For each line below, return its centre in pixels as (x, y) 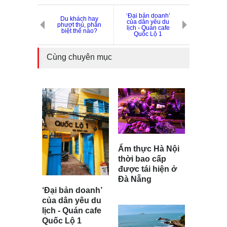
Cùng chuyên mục (79, 57)
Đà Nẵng (135, 179)
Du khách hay (79, 19)
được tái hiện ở (147, 169)
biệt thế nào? (79, 31)
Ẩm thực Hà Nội (149, 149)
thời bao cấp (142, 159)
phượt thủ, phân (79, 25)
